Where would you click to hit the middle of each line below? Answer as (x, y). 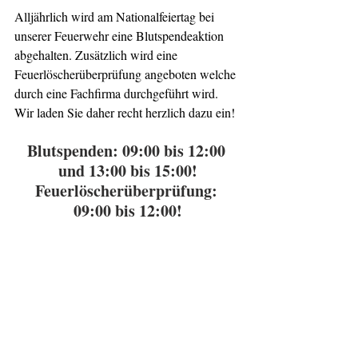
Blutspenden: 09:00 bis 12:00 (128, 151)
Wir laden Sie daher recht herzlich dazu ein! (125, 113)
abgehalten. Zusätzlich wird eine (97, 55)
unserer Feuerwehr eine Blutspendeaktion (121, 36)
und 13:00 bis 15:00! (128, 171)
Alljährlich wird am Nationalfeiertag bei (116, 17)
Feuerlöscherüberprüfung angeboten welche (127, 74)
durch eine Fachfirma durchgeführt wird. (118, 93)
